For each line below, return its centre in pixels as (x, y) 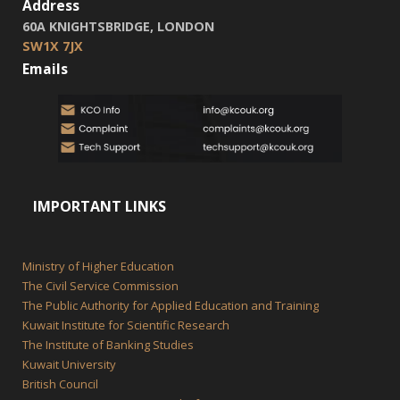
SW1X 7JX (53, 46)
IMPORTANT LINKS (100, 207)
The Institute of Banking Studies (108, 345)
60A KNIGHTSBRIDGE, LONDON (118, 26)
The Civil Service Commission (100, 286)
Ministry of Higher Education (98, 267)
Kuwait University (69, 365)
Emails (45, 69)
